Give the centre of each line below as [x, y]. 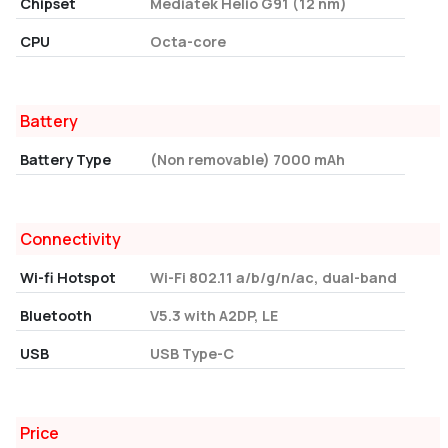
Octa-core [187, 41]
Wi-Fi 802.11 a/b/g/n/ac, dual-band [273, 277]
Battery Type [65, 159]
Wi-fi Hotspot [68, 277]
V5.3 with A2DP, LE [213, 315]
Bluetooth [56, 315]
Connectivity [70, 238]
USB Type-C [191, 353]
